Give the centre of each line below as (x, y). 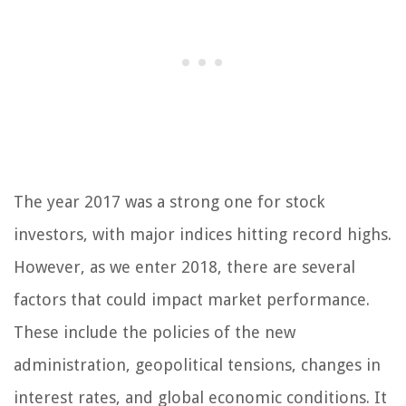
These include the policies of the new (155, 333)
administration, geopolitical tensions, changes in (197, 365)
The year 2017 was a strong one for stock (169, 202)
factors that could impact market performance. (192, 300)
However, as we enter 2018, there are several (184, 267)
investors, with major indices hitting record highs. (203, 235)
